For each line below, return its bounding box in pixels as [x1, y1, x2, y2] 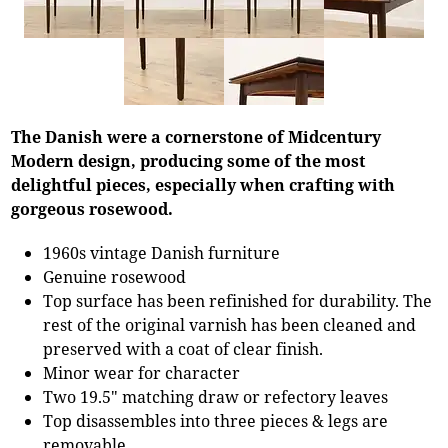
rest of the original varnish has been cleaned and [43, 313, 417, 336]
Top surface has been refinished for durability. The [43, 289, 433, 312]
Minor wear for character [43, 361, 241, 384]
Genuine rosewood [43, 265, 187, 288]
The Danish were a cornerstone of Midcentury [11, 125, 382, 148]
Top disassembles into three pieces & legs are [43, 409, 389, 432]
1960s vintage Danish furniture [43, 241, 281, 264]
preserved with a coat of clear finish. [43, 337, 324, 360]
